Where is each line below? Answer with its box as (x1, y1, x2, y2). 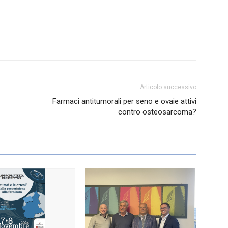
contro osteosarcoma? (118, 107, 196, 117)
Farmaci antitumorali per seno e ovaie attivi (52, 97, 196, 106)
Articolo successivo (140, 83, 196, 91)
